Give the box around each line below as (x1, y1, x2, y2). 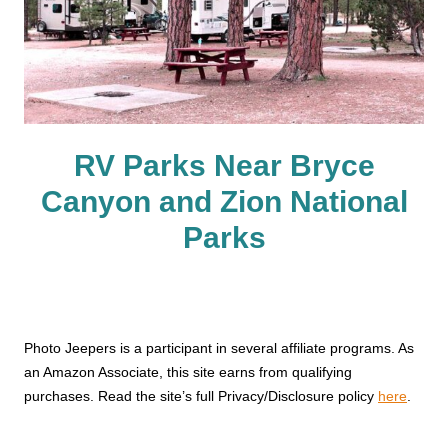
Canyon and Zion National (40, 184, 408, 218)
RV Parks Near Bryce (73, 148, 375, 182)
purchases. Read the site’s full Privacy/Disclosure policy (24, 387, 378, 404)
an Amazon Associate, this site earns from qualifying (24, 363, 352, 380)
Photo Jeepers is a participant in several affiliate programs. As (24, 339, 414, 356)
